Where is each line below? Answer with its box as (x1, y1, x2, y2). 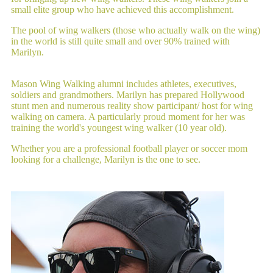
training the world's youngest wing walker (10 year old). (10, 122, 227, 133)
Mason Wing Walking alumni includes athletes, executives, (10, 79, 236, 90)
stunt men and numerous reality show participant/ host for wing (10, 101, 253, 112)
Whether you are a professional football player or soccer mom (10, 143, 247, 154)
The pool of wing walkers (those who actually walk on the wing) (10, 25, 260, 36)
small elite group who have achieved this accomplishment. (10, 4, 234, 15)
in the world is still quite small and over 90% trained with (10, 36, 230, 47)
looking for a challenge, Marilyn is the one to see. (10, 154, 200, 165)
